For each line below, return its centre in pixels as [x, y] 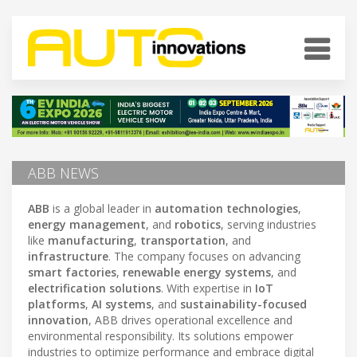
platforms [57, 304]
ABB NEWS [63, 173]
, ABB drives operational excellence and [190, 320]
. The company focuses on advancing [204, 256]
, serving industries [269, 224]
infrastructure [68, 256]
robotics [198, 224]
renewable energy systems [197, 272]
